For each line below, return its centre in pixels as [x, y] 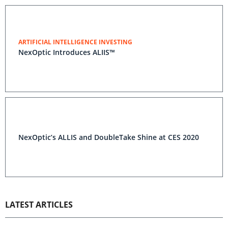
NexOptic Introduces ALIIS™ [67, 52]
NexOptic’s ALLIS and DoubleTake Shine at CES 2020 [109, 137]
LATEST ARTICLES [39, 205]
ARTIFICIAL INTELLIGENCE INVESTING [75, 42]
